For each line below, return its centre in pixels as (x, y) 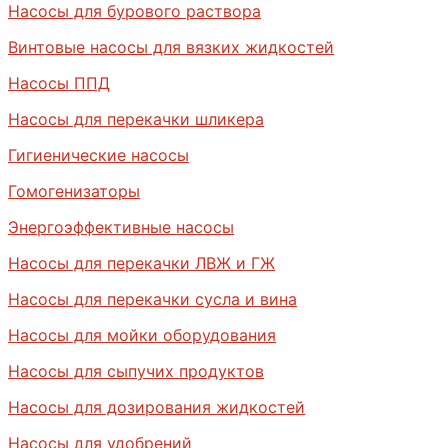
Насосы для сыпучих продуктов (136, 370)
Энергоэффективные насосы (121, 226)
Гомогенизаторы (74, 190)
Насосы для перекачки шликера (136, 118)
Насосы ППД (59, 82)
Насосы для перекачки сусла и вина (152, 298)
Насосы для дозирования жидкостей (156, 406)
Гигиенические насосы (98, 154)
